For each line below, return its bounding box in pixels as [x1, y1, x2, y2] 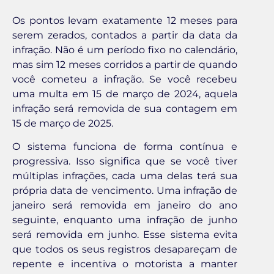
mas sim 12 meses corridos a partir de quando [12, 58, 237, 70]
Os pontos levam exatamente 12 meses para [12, 14, 237, 26]
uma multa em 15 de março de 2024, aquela [12, 87, 237, 100]
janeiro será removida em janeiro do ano [12, 199, 237, 212]
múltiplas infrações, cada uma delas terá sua [12, 170, 237, 182]
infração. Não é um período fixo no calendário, [12, 43, 237, 56]
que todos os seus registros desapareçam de [12, 243, 237, 256]
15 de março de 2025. [12, 117, 113, 129]
